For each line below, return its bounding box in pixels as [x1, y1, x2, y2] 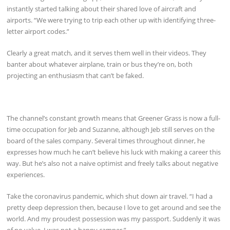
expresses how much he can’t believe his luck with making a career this [7, 147, 221, 157]
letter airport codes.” [7, 27, 70, 36]
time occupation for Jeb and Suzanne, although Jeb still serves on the [7, 125, 215, 135]
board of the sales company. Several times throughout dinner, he [7, 136, 205, 146]
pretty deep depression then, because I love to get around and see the [7, 203, 221, 212]
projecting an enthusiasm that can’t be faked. [7, 70, 144, 80]
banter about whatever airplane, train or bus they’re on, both [7, 59, 193, 69]
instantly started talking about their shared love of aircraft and [7, 4, 197, 14]
